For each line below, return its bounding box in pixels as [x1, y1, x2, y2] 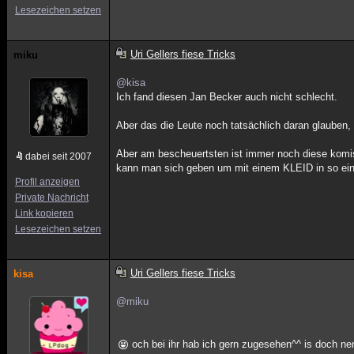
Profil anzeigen [15, 176, 80, 187]
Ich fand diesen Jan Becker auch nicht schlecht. [116, 91, 338, 103]
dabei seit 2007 [25, 151, 92, 162]
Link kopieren [15, 208, 73, 219]
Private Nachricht [15, 192, 88, 203]
